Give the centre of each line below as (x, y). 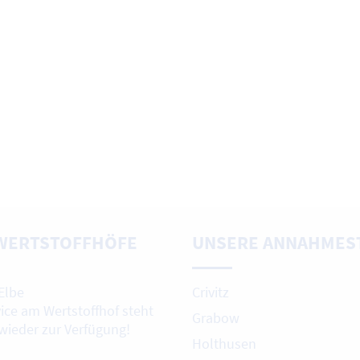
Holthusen (224, 344)
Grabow (216, 318)
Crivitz (211, 292)
